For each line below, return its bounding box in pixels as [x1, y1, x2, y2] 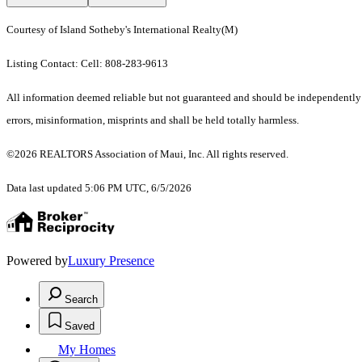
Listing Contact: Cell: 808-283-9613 [6, 57, 170, 70]
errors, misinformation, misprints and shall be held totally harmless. [6, 114, 299, 127]
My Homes [58, 343, 116, 357]
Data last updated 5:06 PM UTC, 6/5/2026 [6, 182, 192, 195]
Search [65, 293, 98, 306]
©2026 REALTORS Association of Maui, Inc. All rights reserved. [6, 148, 288, 161]
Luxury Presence [68, 254, 154, 268]
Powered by [6, 254, 68, 268]
